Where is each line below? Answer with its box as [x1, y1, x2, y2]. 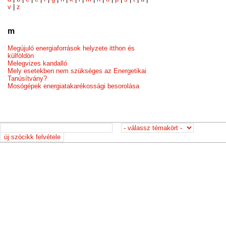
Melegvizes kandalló [8, 60, 68, 68]
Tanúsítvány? [8, 75, 47, 83]
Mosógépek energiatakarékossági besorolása [8, 82, 140, 90]
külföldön [8, 52, 34, 60]
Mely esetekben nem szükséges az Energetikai [8, 67, 147, 75]
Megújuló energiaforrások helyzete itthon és [8, 44, 135, 52]
